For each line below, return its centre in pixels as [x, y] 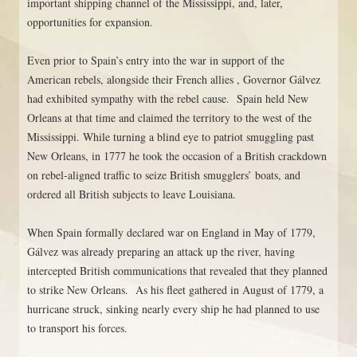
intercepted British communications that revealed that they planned [177, 270]
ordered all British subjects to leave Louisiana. [131, 194]
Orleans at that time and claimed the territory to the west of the [169, 117]
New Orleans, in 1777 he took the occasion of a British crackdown [177, 155]
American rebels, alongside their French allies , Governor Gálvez [174, 79]
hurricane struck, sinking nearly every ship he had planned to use [173, 308]
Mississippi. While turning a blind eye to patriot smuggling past [171, 136]
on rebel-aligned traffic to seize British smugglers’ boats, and [164, 175]
